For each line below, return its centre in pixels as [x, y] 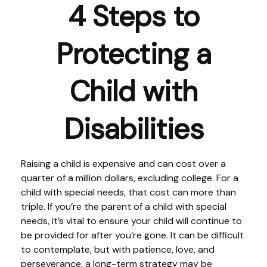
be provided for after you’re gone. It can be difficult [132, 235]
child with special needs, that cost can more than [128, 192]
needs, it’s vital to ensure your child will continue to [131, 221]
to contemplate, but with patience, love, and [118, 249]
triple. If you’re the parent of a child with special [124, 207]
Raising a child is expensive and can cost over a [123, 164]
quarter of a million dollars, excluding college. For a [130, 178]
